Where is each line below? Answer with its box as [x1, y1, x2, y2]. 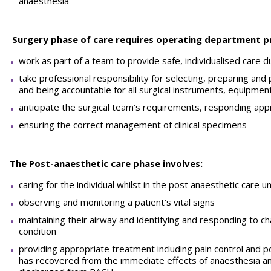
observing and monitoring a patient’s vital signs [19, 196, 215, 208]
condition [19, 225, 56, 237]
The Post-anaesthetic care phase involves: [10, 157, 203, 169]
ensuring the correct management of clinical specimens [19, 119, 247, 131]
